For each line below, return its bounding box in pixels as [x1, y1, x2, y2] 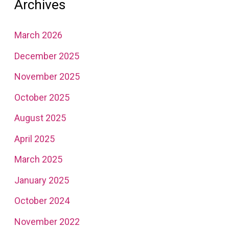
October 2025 [14, 91, 70, 103]
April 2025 [14, 133, 55, 144]
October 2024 [14, 195, 70, 207]
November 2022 [14, 216, 80, 227]
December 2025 [14, 50, 79, 61]
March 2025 [14, 154, 62, 165]
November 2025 [14, 71, 80, 82]
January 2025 [14, 174, 69, 186]
